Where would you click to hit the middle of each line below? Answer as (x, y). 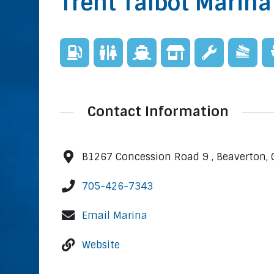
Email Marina (114, 215)
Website (101, 245)
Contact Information (158, 112)
